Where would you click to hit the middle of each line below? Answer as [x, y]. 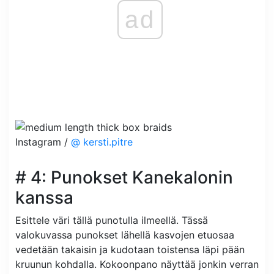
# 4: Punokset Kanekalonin [124, 178]
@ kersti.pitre [102, 142]
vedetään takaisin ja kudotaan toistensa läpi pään [130, 250]
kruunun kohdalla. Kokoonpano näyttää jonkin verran [137, 265]
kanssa [44, 198]
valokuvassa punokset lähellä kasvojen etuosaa [125, 235]
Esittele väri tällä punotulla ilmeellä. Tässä [112, 220]
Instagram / [43, 142]
